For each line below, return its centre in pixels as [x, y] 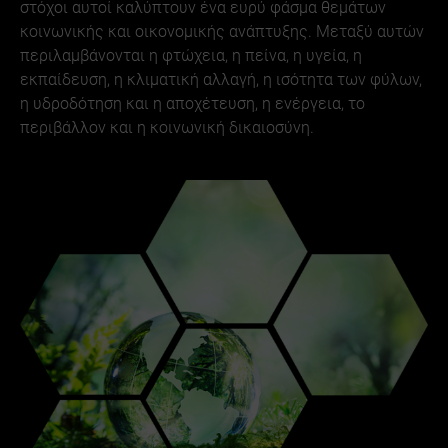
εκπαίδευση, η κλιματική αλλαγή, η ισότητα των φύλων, [221, 80]
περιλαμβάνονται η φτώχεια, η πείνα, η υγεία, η [191, 56]
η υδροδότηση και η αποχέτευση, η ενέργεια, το [192, 104]
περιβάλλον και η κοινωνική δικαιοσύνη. [167, 128]
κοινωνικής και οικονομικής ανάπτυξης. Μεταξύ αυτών [222, 32]
